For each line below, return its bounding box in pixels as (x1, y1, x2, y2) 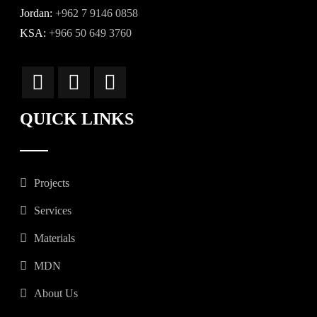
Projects (33, 177, 69, 189)
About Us (33, 287, 78, 299)
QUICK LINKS (19, 110, 134, 128)
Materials (33, 232, 75, 244)
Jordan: (19, 7, 55, 19)
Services (33, 204, 71, 217)
